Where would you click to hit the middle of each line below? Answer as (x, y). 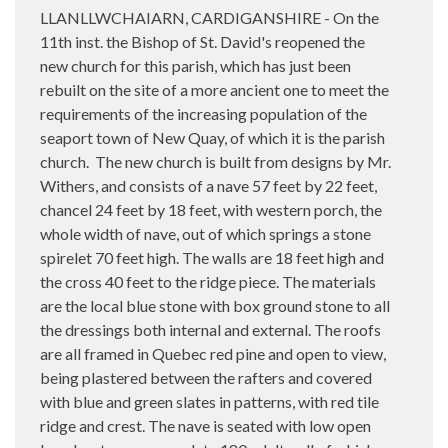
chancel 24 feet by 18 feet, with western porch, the (211, 209)
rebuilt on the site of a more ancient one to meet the (214, 89)
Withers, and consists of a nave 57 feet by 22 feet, (208, 185)
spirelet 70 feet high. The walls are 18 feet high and (212, 257)
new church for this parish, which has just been (195, 65)
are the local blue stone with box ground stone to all (215, 305)
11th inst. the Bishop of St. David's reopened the (202, 41)
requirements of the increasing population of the (203, 113)
